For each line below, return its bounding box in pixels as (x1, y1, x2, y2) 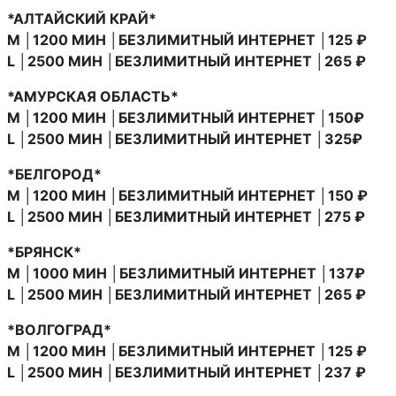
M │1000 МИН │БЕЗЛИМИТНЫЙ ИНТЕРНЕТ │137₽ (7, 263, 365, 282)
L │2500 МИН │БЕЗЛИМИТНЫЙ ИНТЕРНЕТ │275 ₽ (7, 207, 365, 225)
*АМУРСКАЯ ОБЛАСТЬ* (7, 87, 179, 105)
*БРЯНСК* (7, 242, 81, 261)
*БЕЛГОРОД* (7, 164, 102, 183)
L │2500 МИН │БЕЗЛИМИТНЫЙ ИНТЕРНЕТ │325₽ (7, 129, 362, 148)
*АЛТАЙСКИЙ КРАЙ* (7, 9, 156, 27)
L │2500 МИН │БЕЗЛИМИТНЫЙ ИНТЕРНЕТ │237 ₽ (7, 362, 366, 381)
